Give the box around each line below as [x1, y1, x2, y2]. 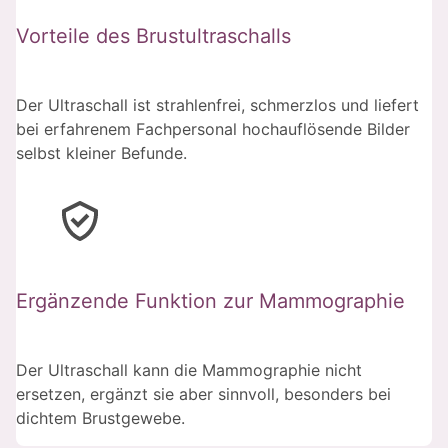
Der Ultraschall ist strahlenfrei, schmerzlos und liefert [16, 94, 419, 115]
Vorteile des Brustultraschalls [16, 24, 291, 49]
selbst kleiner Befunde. [16, 142, 187, 163]
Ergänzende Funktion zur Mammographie [16, 289, 405, 314]
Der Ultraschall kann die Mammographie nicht [16, 359, 362, 380]
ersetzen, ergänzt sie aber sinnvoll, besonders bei [16, 383, 391, 404]
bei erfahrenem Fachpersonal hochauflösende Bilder [16, 118, 410, 139]
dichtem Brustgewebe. [16, 407, 185, 428]
